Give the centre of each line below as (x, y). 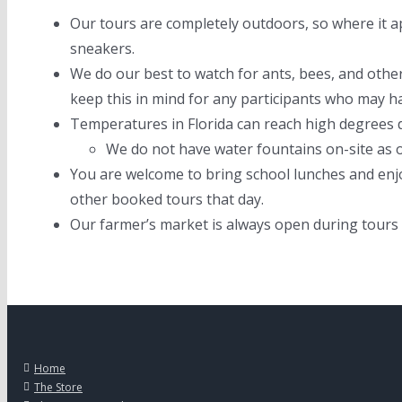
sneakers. (102, 48)
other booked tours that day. (167, 199)
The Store (58, 387)
